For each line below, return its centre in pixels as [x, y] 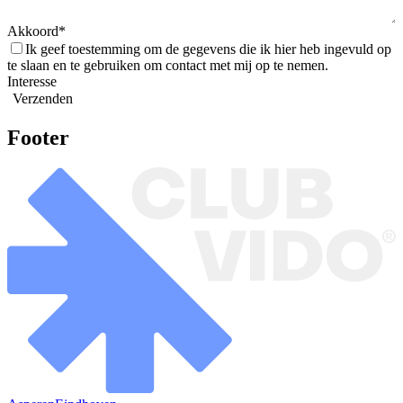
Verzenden [43, 98]
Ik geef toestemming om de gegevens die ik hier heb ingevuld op [208, 49]
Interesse [32, 81]
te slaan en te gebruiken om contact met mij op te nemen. [168, 65]
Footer [38, 137]
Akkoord [33, 31]
